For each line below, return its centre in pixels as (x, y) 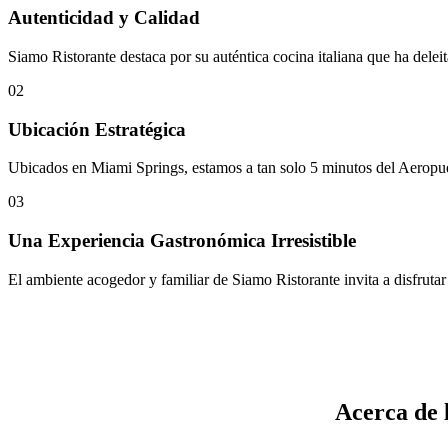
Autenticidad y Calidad (104, 18)
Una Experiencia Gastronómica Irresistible (182, 241)
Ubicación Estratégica (97, 129)
